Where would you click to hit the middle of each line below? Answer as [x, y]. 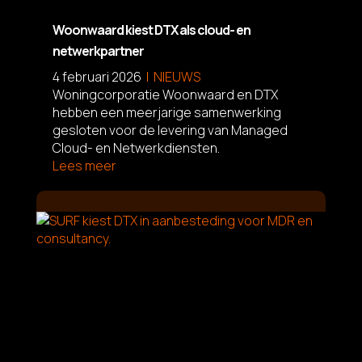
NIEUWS [177, 76]
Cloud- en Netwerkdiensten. [136, 147]
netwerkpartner [98, 51]
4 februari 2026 [97, 76]
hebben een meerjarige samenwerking [166, 112]
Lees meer [84, 165]
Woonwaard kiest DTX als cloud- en [151, 29]
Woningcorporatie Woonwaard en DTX [165, 94]
